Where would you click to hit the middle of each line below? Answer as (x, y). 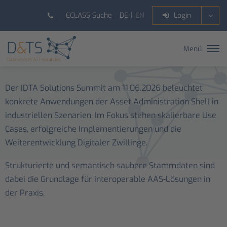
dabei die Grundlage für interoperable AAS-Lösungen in (108, 179)
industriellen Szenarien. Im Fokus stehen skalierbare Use (111, 115)
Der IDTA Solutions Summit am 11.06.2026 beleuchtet (104, 88)
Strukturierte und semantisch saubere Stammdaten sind (110, 165)
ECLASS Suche (89, 15)
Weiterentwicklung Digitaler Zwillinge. (76, 143)
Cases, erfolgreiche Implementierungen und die (93, 129)
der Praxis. (25, 193)
